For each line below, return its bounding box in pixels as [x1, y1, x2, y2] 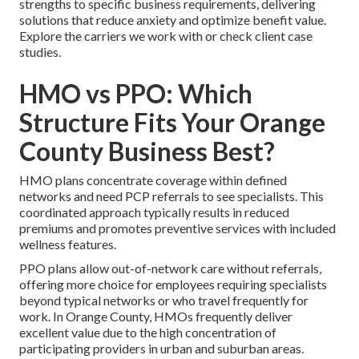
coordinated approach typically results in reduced [19, 204, 289, 220]
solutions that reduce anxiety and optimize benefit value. [19, 11, 326, 27]
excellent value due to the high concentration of [19, 324, 276, 340]
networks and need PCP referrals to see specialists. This [19, 188, 324, 204]
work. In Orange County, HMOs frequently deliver [19, 308, 292, 324]
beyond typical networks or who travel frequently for [19, 292, 309, 308]
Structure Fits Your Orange [19, 106, 325, 138]
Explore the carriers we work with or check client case [19, 27, 313, 43]
